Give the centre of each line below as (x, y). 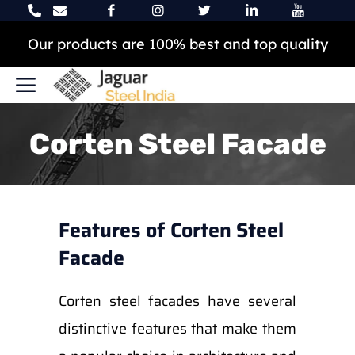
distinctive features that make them (177, 329)
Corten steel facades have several (177, 301)
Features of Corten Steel (171, 230)
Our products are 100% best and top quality (177, 44)
